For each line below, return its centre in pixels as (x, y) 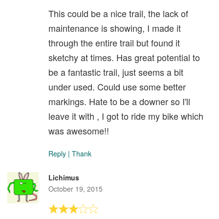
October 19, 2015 (76, 189)
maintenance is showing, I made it (115, 28)
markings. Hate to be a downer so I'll (119, 101)
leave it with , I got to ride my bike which (126, 116)
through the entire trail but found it (114, 43)
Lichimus (64, 178)
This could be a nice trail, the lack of (118, 13)
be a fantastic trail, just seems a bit (116, 72)
